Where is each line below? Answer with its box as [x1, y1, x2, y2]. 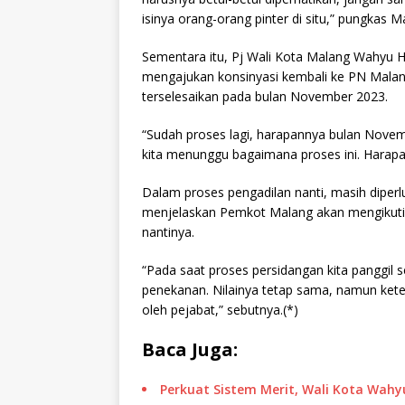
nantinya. [142, 222, 194, 240]
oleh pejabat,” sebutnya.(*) [142, 300, 298, 318]
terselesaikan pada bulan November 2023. [142, 87, 388, 105]
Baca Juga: [142, 336, 238, 362]
